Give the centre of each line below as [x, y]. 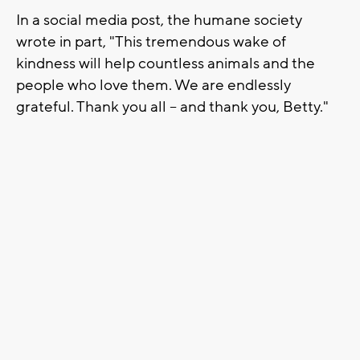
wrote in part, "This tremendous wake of [151, 42]
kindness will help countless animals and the [166, 64]
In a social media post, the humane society [159, 20]
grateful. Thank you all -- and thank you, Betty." [172, 107]
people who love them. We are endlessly [153, 86]
